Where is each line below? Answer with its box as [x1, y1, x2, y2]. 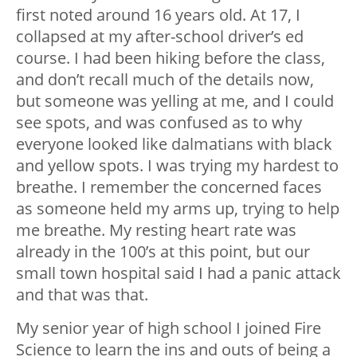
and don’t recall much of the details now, [16, 69, 314, 91]
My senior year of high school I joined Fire [16, 317, 321, 339]
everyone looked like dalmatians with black [16, 133, 332, 155]
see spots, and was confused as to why [16, 112, 302, 134]
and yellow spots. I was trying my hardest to [16, 155, 339, 177]
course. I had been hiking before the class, [16, 47, 325, 69]
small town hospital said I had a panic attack [16, 262, 341, 284]
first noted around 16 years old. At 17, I [16, 4, 300, 26]
